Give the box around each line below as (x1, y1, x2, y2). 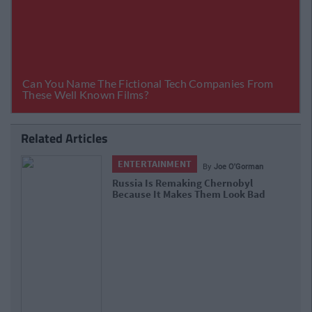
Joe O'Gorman (214, 161, 264, 171)
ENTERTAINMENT (118, 157, 192, 170)
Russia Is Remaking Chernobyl (112, 176, 253, 189)
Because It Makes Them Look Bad (112, 187, 266, 201)
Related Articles (21, 129, 108, 148)
